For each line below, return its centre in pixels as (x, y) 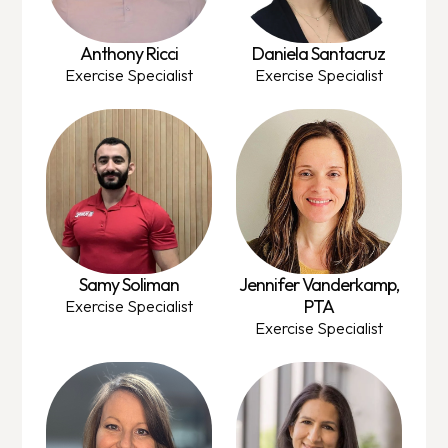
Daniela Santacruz (319, 53)
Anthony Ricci (129, 53)
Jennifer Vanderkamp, (318, 285)
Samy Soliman (129, 285)
